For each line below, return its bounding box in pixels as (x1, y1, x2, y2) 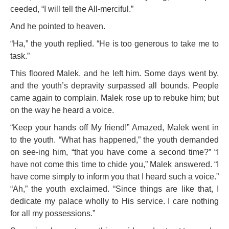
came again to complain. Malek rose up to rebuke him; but (10, 94, 219, 102)
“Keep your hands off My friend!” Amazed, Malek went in (10, 123, 219, 132)
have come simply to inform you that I (10, 172, 146, 181)
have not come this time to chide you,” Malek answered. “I (10, 160, 219, 169)
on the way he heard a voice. (10, 106, 114, 114)
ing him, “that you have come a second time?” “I (38, 148, 219, 156)
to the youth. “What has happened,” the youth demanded (10, 135, 219, 144)
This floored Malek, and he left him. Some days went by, (10, 69, 219, 78)
